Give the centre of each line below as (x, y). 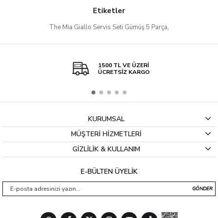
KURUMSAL (106, 119)
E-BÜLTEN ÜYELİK (109, 172)
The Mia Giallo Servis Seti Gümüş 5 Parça (108, 27)
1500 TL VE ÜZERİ (124, 65)
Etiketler (109, 11)
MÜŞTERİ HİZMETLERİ (106, 134)
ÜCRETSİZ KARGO (124, 72)
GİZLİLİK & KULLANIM (106, 149)
